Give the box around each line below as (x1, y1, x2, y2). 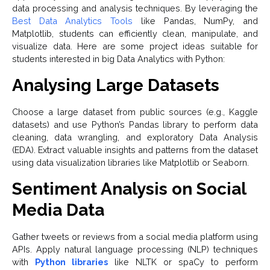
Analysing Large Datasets (12, 75, 219, 95)
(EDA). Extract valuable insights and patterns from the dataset (12, 144, 258, 155)
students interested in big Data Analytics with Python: (12, 53, 225, 64)
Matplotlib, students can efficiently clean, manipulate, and (12, 28, 258, 39)
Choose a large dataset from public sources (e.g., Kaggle (12, 106, 258, 117)
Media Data (12, 199, 104, 220)
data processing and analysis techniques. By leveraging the (12, 2, 258, 13)
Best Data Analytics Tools (12, 15, 133, 26)
